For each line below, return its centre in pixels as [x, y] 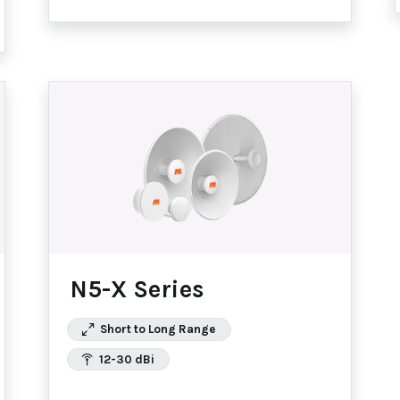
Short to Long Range [157, 329]
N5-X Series [137, 290]
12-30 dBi [125, 359]
